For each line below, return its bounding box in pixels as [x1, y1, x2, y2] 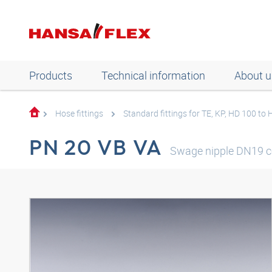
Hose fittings [55, 107, 103, 119]
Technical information [101, 68, 205, 83]
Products [29, 68, 72, 83]
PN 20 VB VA [29, 134, 163, 160]
